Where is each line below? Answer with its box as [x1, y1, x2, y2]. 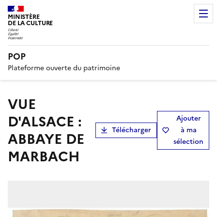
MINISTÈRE [8, 12, 40, 21]
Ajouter [176, 113, 201, 124]
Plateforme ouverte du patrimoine [8, 62, 120, 73]
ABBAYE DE [8, 128, 84, 149]
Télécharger [112, 124, 151, 135]
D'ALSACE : [8, 111, 82, 132]
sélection [173, 136, 203, 147]
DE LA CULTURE [8, 18, 53, 28]
